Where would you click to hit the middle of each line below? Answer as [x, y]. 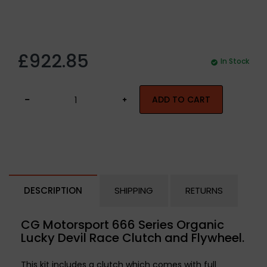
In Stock [235, 61]
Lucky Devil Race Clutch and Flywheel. [133, 238]
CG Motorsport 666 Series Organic [122, 225]
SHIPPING [134, 190]
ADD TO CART [181, 100]
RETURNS [204, 190]
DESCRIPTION [53, 190]
